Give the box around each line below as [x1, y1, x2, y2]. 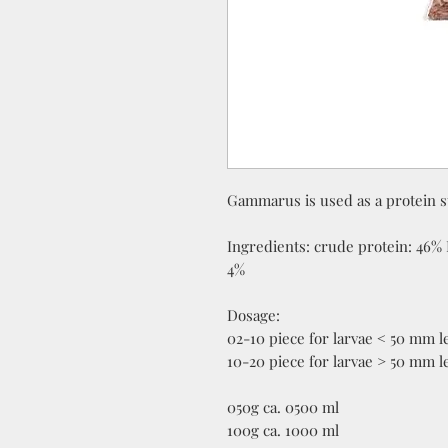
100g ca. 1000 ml [227, 420, 339, 440]
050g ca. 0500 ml [227, 397, 339, 417]
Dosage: [227, 305, 280, 325]
